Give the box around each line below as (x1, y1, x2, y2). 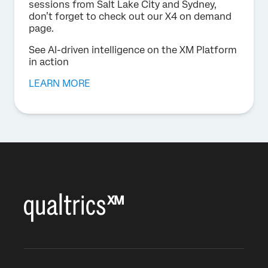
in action (29, 56, 69, 68)
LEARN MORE (29, 77, 90, 89)
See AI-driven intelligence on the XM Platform (29, 44, 237, 56)
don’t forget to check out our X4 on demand (29, 10, 232, 22)
